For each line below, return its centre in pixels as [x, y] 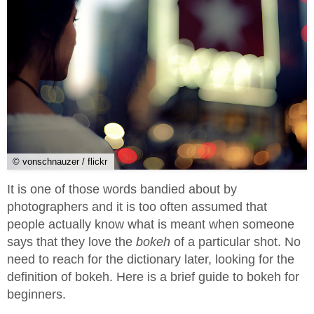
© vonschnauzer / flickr [60, 162]
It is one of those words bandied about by [122, 190]
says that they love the [71, 242]
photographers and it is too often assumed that [137, 207]
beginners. [36, 295]
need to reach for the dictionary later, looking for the [151, 260]
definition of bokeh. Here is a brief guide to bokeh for [153, 277]
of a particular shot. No [237, 242]
